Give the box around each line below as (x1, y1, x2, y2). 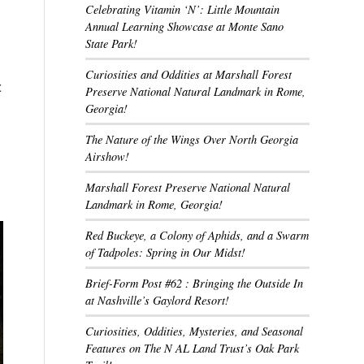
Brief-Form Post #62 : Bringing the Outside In (85, 275, 304, 291)
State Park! (85, 36, 138, 51)
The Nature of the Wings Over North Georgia (85, 132, 299, 147)
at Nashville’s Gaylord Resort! (85, 292, 230, 308)
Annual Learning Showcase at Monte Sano (85, 19, 284, 34)
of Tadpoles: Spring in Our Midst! (85, 245, 246, 260)
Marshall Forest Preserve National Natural (85, 180, 291, 195)
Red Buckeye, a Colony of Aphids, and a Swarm (85, 227, 310, 243)
